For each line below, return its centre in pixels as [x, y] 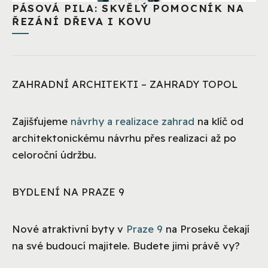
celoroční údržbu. [54, 155]
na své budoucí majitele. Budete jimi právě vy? [126, 246]
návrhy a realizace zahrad [133, 121]
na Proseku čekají [206, 229]
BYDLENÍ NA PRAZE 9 [68, 192]
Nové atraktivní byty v [69, 229]
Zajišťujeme [41, 121]
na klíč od [219, 121]
